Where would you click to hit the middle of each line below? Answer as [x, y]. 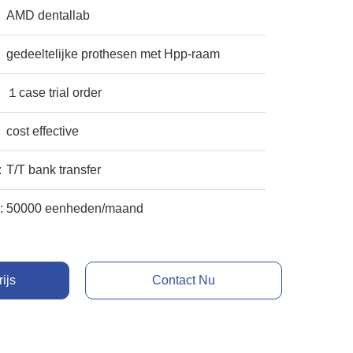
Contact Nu [183, 280]
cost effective [43, 131]
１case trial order [54, 93]
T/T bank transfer [54, 170]
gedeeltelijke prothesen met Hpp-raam [113, 54]
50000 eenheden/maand [75, 208]
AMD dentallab [48, 15]
